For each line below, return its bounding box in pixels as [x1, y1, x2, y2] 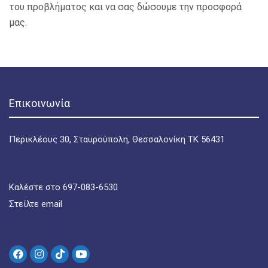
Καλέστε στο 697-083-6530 [9, 182, 118, 193]
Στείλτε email [9, 199, 62, 210]
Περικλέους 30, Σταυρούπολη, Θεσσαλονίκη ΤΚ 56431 [9, 134, 225, 145]
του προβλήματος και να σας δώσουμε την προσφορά [9, 1, 242, 13]
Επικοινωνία [9, 97, 70, 110]
